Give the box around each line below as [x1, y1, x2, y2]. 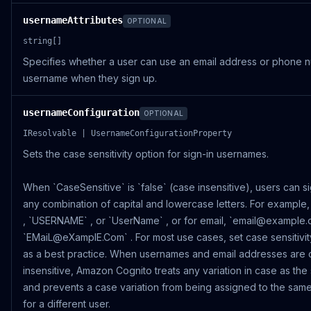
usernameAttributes [23, 15, 123, 26]
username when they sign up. [23, 72, 157, 84]
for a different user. [23, 298, 110, 310]
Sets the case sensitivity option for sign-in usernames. [23, 148, 269, 160]
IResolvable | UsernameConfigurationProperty [23, 128, 232, 138]
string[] [23, 36, 62, 46]
